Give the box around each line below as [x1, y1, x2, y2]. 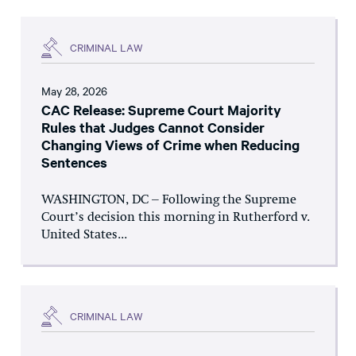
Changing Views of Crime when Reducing [41, 134, 300, 154]
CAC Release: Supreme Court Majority [41, 99, 281, 119]
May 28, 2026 [41, 82, 107, 99]
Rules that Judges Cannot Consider [41, 117, 265, 137]
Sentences [41, 152, 107, 172]
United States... [41, 228, 127, 242]
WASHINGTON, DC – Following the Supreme [41, 193, 296, 207]
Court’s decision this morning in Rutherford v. [41, 211, 310, 224]
